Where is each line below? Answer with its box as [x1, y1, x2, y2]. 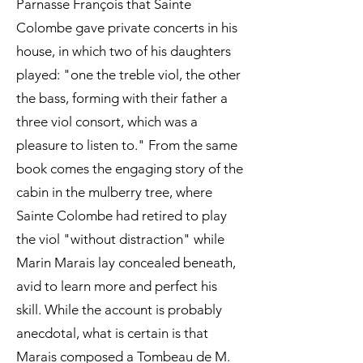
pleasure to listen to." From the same [16, 137, 237, 153]
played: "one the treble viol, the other [16, 66, 241, 83]
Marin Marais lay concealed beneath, [16, 254, 236, 271]
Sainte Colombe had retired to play [16, 207, 227, 224]
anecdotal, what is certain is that [16, 325, 208, 341]
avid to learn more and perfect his [16, 278, 217, 294]
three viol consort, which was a [16, 113, 198, 130]
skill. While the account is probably [16, 301, 222, 318]
